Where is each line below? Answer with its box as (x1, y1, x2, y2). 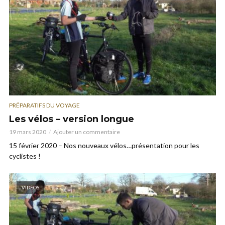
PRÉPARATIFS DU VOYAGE (9, 101, 80, 109)
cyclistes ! (9, 151, 41, 160)
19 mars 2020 (9, 128, 46, 136)
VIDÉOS (22, 184, 39, 190)
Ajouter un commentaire (53, 128, 120, 136)
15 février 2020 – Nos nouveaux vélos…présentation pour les (9, 141, 199, 150)
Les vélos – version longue (9, 113, 137, 125)
